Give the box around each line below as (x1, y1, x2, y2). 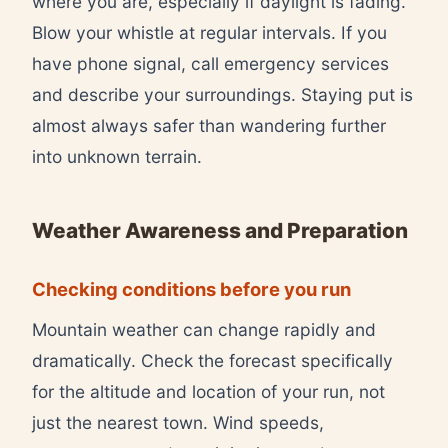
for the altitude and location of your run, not (32, 380, 385, 402)
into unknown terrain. (32, 145, 202, 167)
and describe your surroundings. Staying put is (32, 83, 413, 105)
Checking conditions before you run (32, 277, 351, 300)
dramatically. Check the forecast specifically (32, 349, 393, 371)
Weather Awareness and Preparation (32, 217, 408, 243)
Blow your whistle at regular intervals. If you (32, 21, 387, 43)
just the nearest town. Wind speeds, (32, 411, 324, 433)
